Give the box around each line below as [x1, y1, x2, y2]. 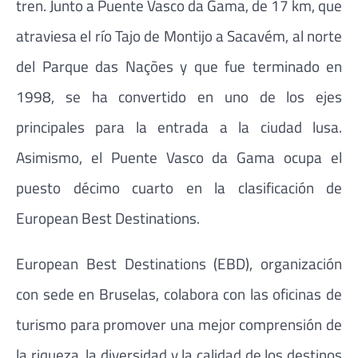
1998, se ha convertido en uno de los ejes [16, 84, 342, 108]
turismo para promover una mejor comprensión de [16, 312, 342, 336]
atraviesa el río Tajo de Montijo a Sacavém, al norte [16, 23, 342, 47]
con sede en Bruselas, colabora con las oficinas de [16, 281, 342, 305]
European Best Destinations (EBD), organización [16, 251, 342, 275]
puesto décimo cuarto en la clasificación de [16, 175, 342, 199]
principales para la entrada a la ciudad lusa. [16, 114, 342, 138]
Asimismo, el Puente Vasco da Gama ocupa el [16, 145, 342, 169]
